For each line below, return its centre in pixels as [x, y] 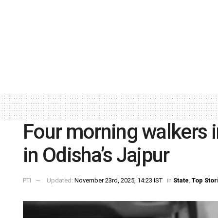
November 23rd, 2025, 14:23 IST [118, 181]
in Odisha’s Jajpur [96, 155]
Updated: [61, 181]
